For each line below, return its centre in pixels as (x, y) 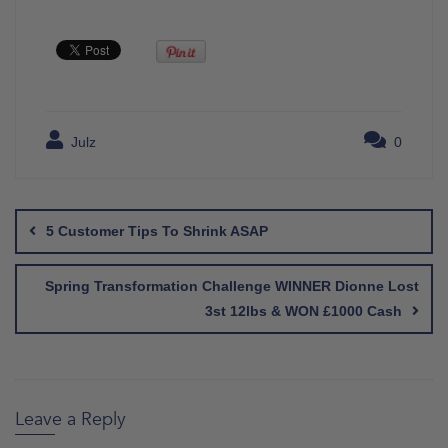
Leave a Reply (70, 419)
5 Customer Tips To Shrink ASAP (157, 231)
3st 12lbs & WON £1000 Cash (303, 311)
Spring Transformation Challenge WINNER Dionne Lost (232, 286)
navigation (69, 216)
